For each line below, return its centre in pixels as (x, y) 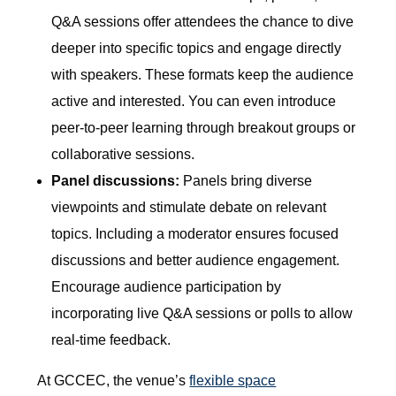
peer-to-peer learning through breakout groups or (204, 128)
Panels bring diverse (246, 181)
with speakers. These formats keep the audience (203, 75)
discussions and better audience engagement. (196, 261)
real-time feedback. (111, 340)
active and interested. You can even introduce (194, 102)
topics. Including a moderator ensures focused (195, 234)
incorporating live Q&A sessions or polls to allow (202, 314)
